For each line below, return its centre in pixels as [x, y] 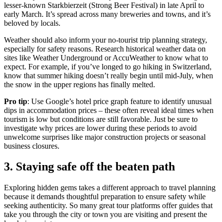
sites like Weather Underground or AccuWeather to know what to [106, 57]
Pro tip [16, 101]
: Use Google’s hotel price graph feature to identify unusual [119, 101]
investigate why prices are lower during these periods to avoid [100, 128]
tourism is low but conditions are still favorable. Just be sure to [101, 119]
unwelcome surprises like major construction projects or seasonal [105, 137]
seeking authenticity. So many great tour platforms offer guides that [108, 206]
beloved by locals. [32, 23]
